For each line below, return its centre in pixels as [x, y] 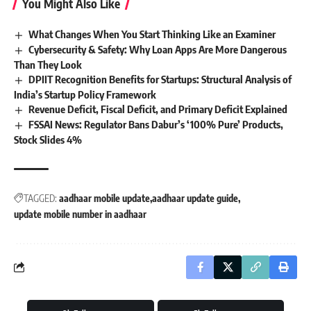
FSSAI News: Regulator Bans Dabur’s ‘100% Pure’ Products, [156, 124]
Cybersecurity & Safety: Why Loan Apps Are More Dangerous [158, 50]
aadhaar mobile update [104, 198]
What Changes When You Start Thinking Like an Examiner [152, 34]
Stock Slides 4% [48, 139]
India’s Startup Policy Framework [85, 95]
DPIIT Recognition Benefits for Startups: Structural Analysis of [160, 79]
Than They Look [48, 65]
